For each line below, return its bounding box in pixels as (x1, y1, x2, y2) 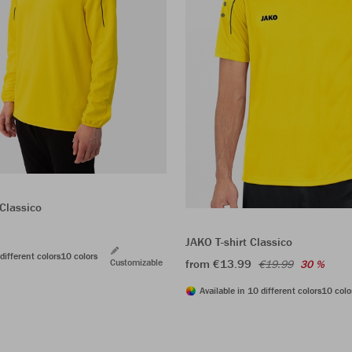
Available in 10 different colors (200, 284, 321, 297)
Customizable (110, 255, 163, 268)
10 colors (60, 249, 97, 262)
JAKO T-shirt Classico (185, 234, 292, 250)
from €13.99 (185, 256, 251, 272)
